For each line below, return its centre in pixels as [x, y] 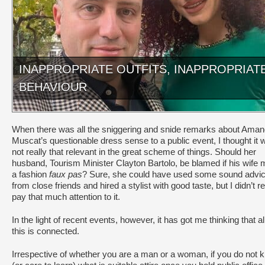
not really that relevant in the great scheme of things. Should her [134, 152]
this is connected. [46, 231]
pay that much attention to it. [66, 197]
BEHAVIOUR [53, 87]
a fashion [30, 174]
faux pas [66, 174]
